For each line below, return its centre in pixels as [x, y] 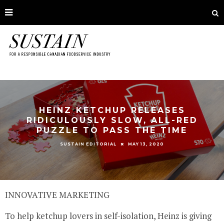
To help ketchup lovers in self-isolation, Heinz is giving [108, 216]
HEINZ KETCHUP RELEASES [112, 110]
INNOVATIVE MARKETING [57, 195]
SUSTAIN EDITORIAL [88, 144]
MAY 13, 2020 [146, 144]
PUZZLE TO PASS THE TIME [112, 130]
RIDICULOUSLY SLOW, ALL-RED [112, 120]
